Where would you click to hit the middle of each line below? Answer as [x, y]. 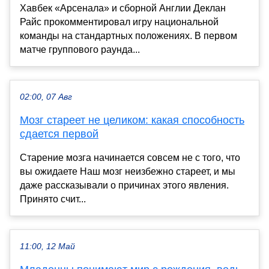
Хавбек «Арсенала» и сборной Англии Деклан [123, 8]
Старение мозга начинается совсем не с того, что [130, 157]
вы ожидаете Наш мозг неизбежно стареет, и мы [128, 171]
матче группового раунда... [80, 49]
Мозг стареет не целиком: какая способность [132, 120]
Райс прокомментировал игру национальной [119, 22]
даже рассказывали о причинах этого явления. [124, 185]
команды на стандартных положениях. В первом [128, 35]
